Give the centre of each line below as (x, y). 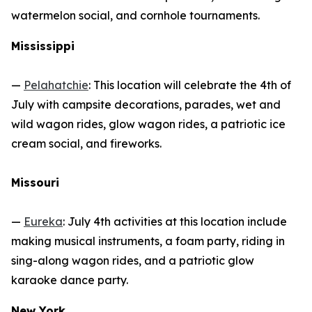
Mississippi (43, 46)
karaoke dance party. (70, 280)
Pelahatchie (56, 85)
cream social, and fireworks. (86, 144)
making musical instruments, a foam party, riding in (148, 241)
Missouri (35, 183)
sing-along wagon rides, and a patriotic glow (133, 261)
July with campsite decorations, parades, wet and (146, 105)
